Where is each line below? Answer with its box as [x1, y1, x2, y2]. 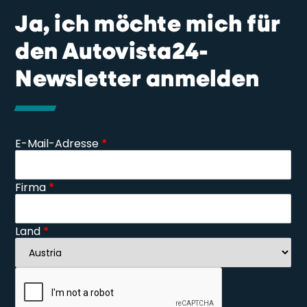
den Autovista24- [15, 40, 209, 64]
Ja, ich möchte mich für [15, 13, 281, 37]
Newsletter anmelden [15, 68, 260, 92]
